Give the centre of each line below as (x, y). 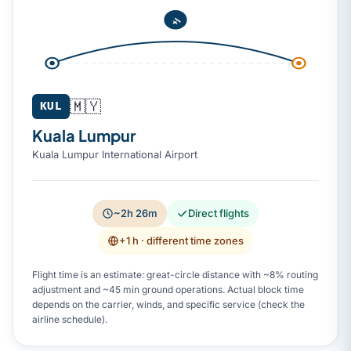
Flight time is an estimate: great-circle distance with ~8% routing (175, 274)
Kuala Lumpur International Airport (115, 154)
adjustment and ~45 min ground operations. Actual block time (168, 289)
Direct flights (219, 213)
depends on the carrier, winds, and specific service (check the (168, 304)
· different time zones (191, 240)
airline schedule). (70, 319)
